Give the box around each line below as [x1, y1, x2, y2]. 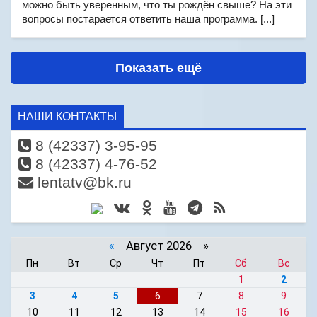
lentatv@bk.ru [33, 174, 132, 190]
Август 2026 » [114, 239, 209, 253]
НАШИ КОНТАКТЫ [18, 110, 117, 122]
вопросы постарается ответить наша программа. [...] [22, 13, 275, 25]
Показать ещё [115, 61, 202, 75]
